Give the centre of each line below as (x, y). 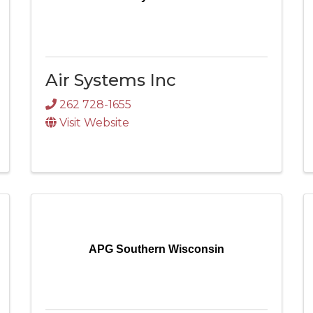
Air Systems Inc (111, 80)
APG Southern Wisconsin (156, 249)
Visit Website (94, 123)
